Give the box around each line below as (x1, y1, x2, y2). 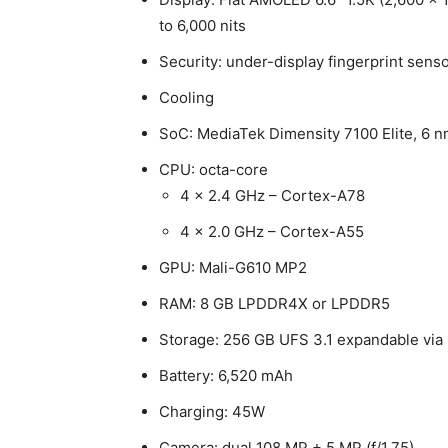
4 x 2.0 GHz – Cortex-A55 (180, 222, 364, 241)
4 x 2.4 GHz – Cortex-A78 (180, 186, 365, 205)
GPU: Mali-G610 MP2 (159, 258, 307, 277)
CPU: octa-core (159, 160, 268, 179)
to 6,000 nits (159, 16, 246, 35)
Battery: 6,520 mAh (159, 366, 293, 385)
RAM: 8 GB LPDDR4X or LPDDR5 (159, 294, 390, 313)
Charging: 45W (159, 402, 265, 421)
